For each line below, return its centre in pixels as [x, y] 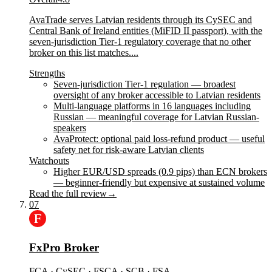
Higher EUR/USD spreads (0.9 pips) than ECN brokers [160, 172]
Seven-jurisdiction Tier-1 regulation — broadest [144, 84]
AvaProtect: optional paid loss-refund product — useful [159, 139]
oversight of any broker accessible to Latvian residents [157, 95]
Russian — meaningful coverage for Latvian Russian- [156, 117]
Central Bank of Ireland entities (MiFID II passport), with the [146, 31]
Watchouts [49, 161]
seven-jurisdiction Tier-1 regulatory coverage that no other [140, 42]
